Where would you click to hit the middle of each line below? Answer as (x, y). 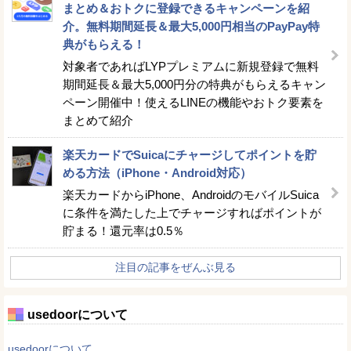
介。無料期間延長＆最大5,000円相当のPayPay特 (191, 26)
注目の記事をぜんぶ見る (175, 267)
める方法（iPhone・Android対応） (157, 172)
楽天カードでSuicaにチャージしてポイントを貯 (190, 154)
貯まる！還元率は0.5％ (123, 230)
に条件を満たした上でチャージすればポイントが (192, 212)
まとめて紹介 (98, 120)
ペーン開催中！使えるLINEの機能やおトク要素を (193, 102)
